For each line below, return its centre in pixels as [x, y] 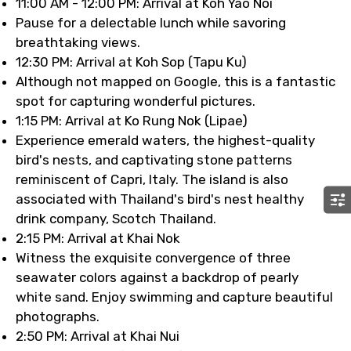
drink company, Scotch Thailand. [116, 219]
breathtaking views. [78, 42]
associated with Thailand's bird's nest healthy [160, 199]
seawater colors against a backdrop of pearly [157, 277]
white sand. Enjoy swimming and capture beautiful [174, 297]
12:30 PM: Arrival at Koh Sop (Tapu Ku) [131, 62]
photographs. [58, 317]
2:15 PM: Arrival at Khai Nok [98, 238]
